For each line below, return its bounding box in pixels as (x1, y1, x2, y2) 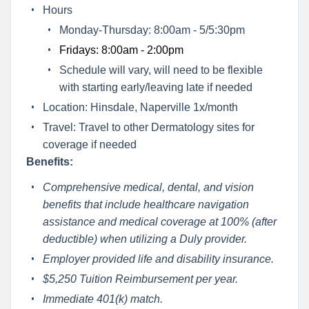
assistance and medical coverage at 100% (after (42, 215, 277, 228)
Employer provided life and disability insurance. (42, 252, 274, 265)
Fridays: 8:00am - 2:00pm (59, 43, 183, 56)
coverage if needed (42, 138, 139, 150)
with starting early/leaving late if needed (59, 81, 252, 93)
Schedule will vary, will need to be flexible (59, 63, 263, 76)
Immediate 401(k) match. (42, 292, 163, 305)
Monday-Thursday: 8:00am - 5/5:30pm (59, 23, 245, 36)
